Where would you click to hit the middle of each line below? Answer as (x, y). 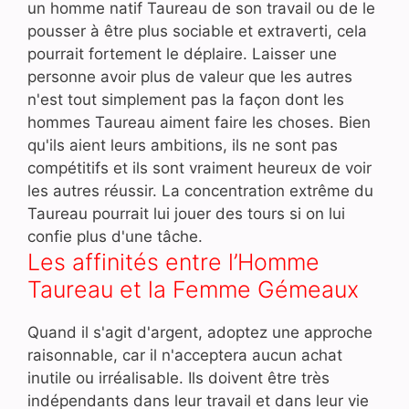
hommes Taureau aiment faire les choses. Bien (199, 122)
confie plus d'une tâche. (115, 236)
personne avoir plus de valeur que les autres (190, 76)
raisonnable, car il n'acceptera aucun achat (185, 355)
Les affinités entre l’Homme (173, 262)
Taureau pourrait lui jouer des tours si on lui (186, 213)
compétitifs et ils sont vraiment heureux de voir (199, 168)
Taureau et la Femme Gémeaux (193, 289)
